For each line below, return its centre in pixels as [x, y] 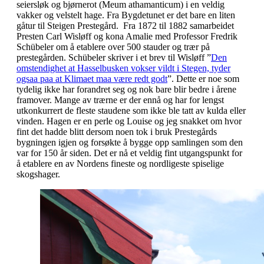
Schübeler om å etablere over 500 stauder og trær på [113, 47]
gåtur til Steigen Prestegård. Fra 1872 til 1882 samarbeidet [125, 25]
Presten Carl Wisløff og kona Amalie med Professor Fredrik [127, 36]
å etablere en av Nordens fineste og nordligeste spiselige [120, 163]
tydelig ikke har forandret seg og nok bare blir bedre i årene [126, 89]
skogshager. [38, 174]
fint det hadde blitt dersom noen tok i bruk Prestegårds [117, 131]
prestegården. [42, 57]
